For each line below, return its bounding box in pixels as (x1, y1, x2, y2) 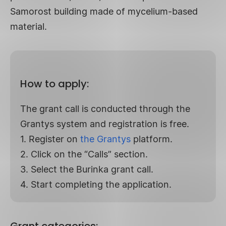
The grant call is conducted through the (20, 103, 190, 114)
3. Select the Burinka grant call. (20, 163, 153, 175)
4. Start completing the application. (20, 179, 172, 190)
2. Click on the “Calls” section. (20, 148, 148, 159)
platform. (131, 133, 173, 144)
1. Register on (20, 133, 80, 144)
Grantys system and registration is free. (20, 118, 189, 129)
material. (10, 21, 47, 32)
